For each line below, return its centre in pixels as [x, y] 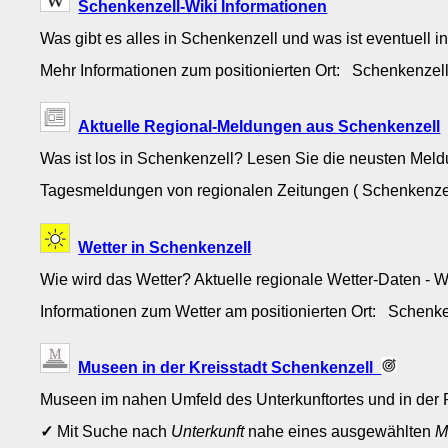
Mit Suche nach [112, 430]
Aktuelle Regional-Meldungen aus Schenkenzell [259, 126]
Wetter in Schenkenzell [165, 246]
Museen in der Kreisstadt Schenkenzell [230, 366]
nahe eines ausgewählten [340, 430]
